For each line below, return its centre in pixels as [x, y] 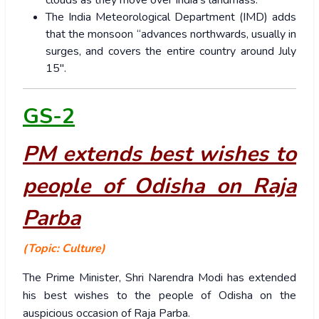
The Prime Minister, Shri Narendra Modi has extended [159, 278]
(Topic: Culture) [64, 249]
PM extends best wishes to [159, 155]
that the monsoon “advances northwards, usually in [171, 35]
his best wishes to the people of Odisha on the [159, 296]
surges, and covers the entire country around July [171, 52]
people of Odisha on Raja [159, 187]
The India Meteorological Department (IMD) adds [171, 17]
